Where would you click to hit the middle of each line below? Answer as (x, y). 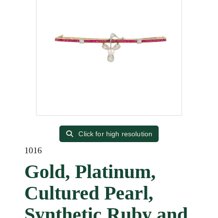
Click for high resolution (115, 134)
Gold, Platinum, (90, 172)
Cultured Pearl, (89, 193)
